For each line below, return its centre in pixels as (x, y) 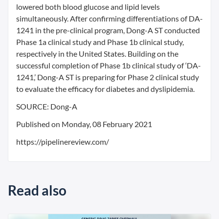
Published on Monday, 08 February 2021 (84, 124)
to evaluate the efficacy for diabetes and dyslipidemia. (105, 89)
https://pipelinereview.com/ (63, 142)
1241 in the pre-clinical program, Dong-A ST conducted (108, 30)
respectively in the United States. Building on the (97, 54)
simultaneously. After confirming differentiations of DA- (109, 18)
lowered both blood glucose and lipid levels (88, 7)
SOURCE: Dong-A (47, 106)
